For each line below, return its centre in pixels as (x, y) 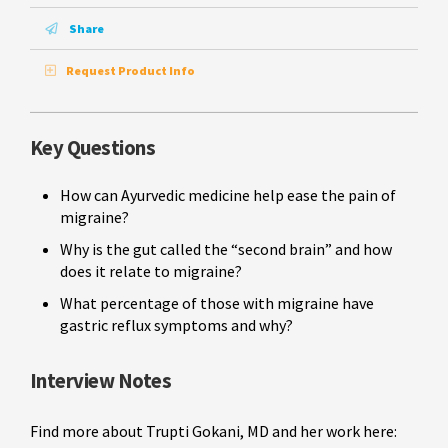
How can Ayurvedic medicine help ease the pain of (228, 195)
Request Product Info (130, 71)
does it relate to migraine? (151, 271)
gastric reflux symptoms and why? (176, 325)
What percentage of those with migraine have (217, 303)
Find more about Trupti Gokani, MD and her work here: (213, 431)
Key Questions (93, 148)
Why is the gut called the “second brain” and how (226, 249)
